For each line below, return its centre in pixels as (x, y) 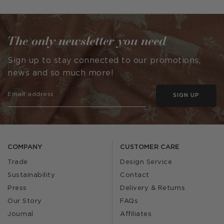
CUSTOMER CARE (150, 147)
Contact (135, 175)
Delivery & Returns (152, 188)
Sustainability (31, 175)
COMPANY (25, 147)
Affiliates (136, 214)
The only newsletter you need (87, 41)
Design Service (146, 162)
